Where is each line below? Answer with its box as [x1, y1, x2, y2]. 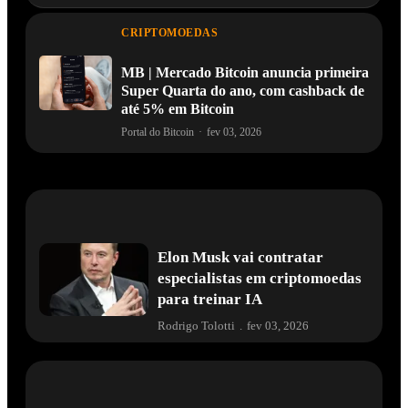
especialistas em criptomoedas [158, 269, 362, 287]
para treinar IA [158, 290, 262, 308]
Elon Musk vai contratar [158, 248, 323, 266]
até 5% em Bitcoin [121, 100, 234, 117]
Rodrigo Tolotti [158, 318, 235, 332]
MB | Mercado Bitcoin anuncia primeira [121, 64, 369, 80]
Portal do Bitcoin [121, 125, 194, 138]
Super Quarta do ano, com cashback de [121, 82, 364, 98]
